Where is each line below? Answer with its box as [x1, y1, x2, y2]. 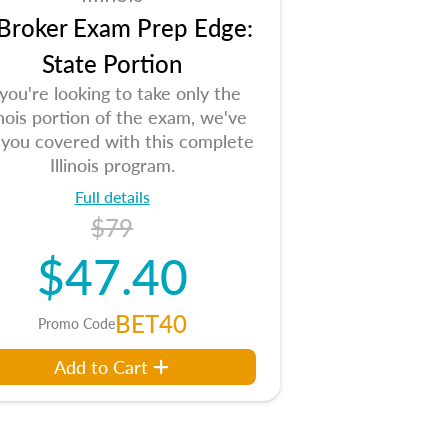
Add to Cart [54, 354, 148, 379]
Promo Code [37, 313, 115, 333]
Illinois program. [49, 152, 175, 177]
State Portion [42, 46, 182, 80]
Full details [74, 185, 150, 208]
